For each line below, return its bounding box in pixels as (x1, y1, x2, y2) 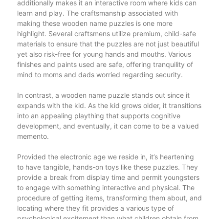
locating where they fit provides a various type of (17, 204, 174, 212)
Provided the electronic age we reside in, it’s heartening (17, 153, 194, 161)
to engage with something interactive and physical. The (17, 183, 195, 192)
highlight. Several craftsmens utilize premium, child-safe (17, 29, 196, 38)
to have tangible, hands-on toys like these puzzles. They (17, 163, 198, 171)
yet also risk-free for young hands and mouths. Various (17, 50, 191, 58)
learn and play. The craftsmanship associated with (17, 9, 178, 17)
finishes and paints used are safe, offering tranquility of (17, 60, 193, 68)
